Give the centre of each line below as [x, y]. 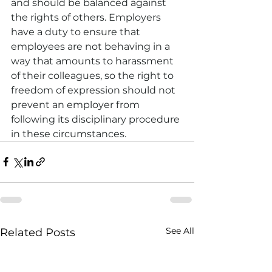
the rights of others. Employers [87, 17]
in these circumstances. [69, 134]
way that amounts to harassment [93, 61]
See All [180, 230]
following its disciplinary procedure [97, 119]
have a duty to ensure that [77, 32]
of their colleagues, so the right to [93, 75]
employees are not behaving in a [92, 46]
